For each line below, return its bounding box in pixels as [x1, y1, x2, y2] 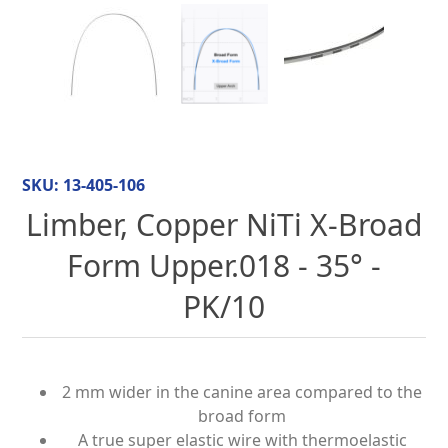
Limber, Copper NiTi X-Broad [26, 204, 422, 246]
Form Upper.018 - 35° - [67, 245, 381, 287]
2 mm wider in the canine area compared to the [62, 381, 422, 404]
